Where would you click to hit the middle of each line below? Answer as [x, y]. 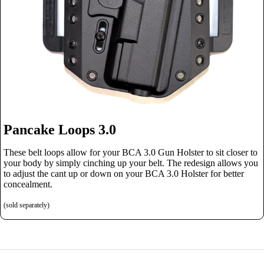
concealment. [28, 184]
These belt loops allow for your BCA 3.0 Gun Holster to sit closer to [131, 152]
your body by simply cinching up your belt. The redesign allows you [131, 163]
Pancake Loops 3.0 [60, 129]
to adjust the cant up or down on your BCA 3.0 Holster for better [124, 173]
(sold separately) [27, 205]
